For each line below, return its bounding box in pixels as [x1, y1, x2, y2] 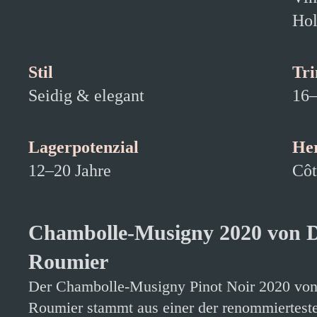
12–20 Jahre [28, 161, 111, 180]
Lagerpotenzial [28, 138, 139, 156]
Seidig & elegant [28, 86, 144, 105]
